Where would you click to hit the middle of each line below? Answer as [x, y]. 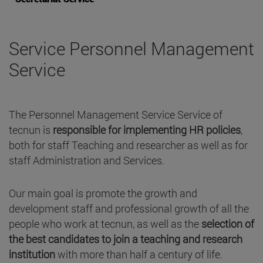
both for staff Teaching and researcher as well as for [128, 145]
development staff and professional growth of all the [129, 209]
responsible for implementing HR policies [147, 130]
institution [33, 254]
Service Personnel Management [131, 49]
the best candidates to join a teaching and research [126, 239]
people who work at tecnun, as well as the [104, 224]
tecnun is [31, 130]
